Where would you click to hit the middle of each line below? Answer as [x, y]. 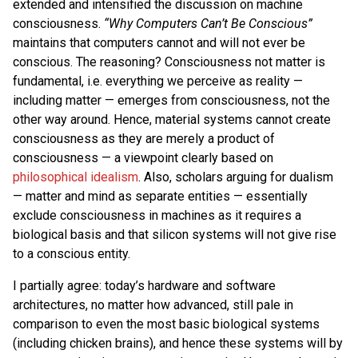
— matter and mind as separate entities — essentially [160, 196]
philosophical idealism [76, 177]
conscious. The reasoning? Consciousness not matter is [169, 62]
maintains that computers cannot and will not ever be [159, 42]
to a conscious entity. [72, 253]
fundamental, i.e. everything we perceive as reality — [158, 81]
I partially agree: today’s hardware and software [144, 285]
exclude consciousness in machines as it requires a [157, 215]
